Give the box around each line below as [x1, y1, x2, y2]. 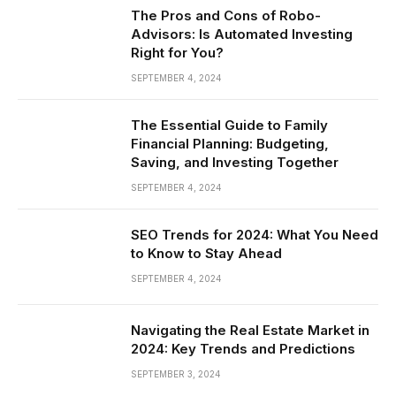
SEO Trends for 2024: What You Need [131, 225, 378, 243]
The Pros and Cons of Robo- [131, 6, 321, 24]
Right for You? [131, 43, 224, 61]
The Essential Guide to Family [131, 116, 328, 133]
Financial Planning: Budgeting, [131, 134, 329, 152]
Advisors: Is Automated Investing [131, 25, 353, 42]
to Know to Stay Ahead [131, 244, 282, 262]
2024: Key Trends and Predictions [131, 339, 355, 357]
